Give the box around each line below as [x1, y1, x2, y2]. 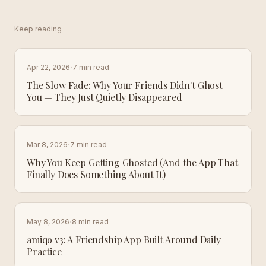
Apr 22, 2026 [27, 63, 70, 72]
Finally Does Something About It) [27, 168, 166, 180]
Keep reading [14, 24, 62, 33]
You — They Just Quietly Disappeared [27, 91, 182, 103]
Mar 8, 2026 [27, 140, 68, 149]
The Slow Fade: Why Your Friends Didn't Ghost [27, 79, 223, 91]
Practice [27, 245, 62, 258]
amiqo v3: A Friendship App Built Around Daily [27, 233, 221, 246]
